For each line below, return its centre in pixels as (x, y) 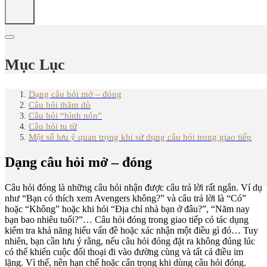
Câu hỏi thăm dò (60, 105)
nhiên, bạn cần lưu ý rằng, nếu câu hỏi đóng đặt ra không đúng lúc (130, 241)
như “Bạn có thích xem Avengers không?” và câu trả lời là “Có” (125, 198)
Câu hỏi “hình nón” (65, 116)
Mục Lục (35, 64)
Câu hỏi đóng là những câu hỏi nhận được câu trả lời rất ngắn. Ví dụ (133, 188)
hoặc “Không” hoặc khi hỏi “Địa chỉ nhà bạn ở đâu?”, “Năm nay (127, 209)
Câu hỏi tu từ (53, 126)
